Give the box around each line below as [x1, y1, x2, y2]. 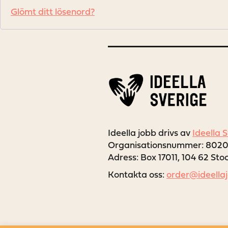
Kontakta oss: [108, 170, 166, 180]
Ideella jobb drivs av [108, 128, 192, 138]
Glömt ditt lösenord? [11, 8, 95, 17]
